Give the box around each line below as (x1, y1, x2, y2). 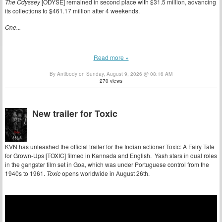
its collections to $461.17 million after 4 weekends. (5, 6, 140, 15)
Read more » (93, 53, 129, 61)
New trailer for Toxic (32, 107, 117, 120)
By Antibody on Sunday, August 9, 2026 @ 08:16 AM (50, 70, 172, 78)
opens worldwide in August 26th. (60, 169, 150, 178)
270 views (100, 77, 122, 85)
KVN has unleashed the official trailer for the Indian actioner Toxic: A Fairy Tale (5, 142, 215, 151)
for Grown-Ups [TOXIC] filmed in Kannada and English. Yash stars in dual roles (5, 151, 217, 160)
